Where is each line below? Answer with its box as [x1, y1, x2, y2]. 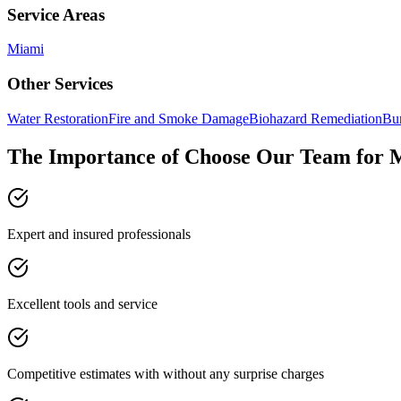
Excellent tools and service [7, 295, 158, 311]
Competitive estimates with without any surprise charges [7, 365, 324, 381]
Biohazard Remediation [249, 110, 382, 126]
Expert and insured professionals [7, 226, 191, 242]
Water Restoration [7, 110, 108, 126]
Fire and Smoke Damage [108, 110, 249, 126]
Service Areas [7, 4, 105, 24]
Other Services [7, 74, 113, 94]
